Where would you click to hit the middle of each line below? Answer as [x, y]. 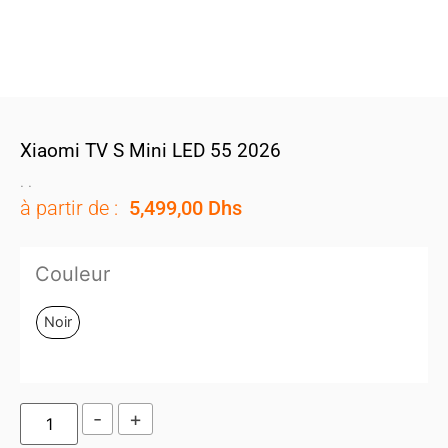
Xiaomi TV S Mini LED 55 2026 [150, 150]
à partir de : [69, 207]
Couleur [72, 273]
